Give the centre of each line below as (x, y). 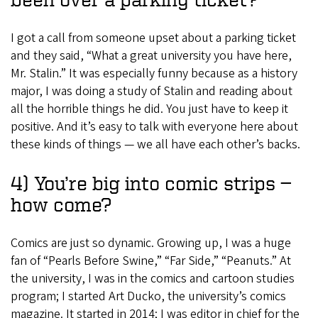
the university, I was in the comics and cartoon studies (153, 279)
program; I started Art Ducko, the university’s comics (148, 297)
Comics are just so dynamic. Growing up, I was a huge (151, 243)
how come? (61, 204)
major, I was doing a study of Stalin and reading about (152, 92)
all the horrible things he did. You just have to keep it (149, 109)
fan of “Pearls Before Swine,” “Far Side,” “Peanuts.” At (151, 261)
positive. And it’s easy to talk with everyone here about (154, 127)
